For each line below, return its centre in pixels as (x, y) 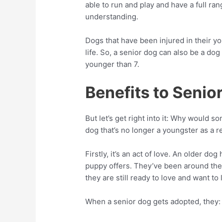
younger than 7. (112, 64)
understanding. (112, 17)
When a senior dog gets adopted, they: (153, 201)
